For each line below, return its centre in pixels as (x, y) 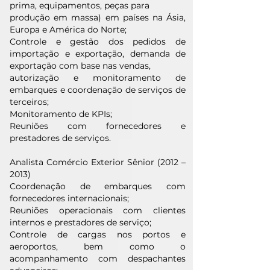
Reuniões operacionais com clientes (98, 210)
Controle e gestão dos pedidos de (98, 42)
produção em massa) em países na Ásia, (98, 17)
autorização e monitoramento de (98, 78)
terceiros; (29, 102)
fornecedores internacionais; (69, 198)
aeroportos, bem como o (98, 246)
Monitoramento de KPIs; (61, 114)
